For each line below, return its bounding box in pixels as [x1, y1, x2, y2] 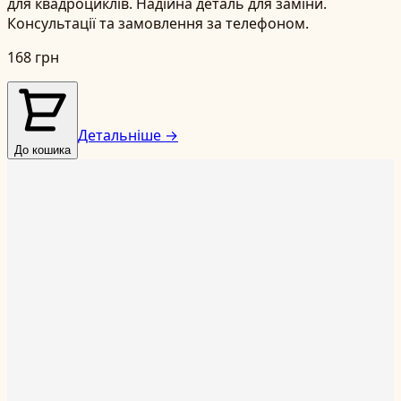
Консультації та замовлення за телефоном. [7, 13, 309, 33]
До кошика [14, 142, 71, 157]
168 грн [7, 47, 59, 67]
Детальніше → [78, 124, 178, 145]
